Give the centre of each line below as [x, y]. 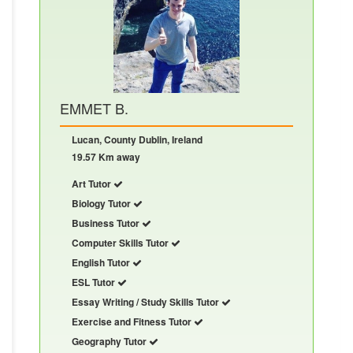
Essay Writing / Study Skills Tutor [147, 301]
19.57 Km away [106, 156]
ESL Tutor [95, 282]
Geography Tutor [110, 341]
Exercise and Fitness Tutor [133, 321]
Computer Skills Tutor [121, 242]
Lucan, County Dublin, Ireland [137, 139]
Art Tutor [93, 183]
